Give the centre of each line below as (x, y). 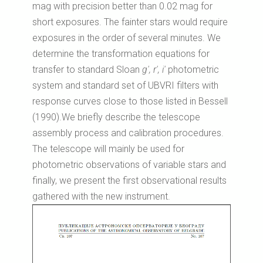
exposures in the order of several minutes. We (127, 38)
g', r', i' (154, 69)
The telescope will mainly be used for (108, 149)
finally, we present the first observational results (129, 180)
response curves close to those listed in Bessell (130, 101)
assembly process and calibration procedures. (128, 133)
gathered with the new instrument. (101, 196)
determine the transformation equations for (121, 53)
